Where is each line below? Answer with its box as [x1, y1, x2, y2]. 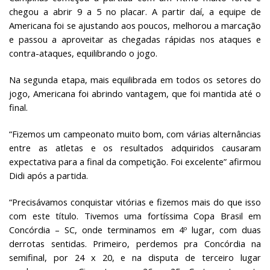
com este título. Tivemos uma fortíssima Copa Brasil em [9, 210, 261, 222]
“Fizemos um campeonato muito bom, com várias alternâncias [9, 128, 261, 140]
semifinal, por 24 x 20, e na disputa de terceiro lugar [9, 251, 261, 263]
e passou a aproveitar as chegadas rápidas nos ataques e [9, 33, 261, 45]
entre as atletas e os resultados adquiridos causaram [9, 142, 261, 154]
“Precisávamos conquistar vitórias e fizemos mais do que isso [9, 196, 261, 208]
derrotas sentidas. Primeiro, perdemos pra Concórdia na [9, 237, 261, 250]
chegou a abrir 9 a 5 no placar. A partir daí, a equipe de [9, 5, 261, 17]
